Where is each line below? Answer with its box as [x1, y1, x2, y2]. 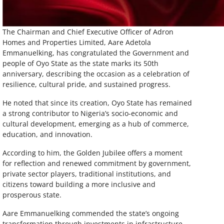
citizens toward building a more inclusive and [2, 179, 155, 189]
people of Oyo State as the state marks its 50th [2, 58, 158, 68]
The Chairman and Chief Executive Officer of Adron [2, 27, 173, 36]
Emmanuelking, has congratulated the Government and [2, 48, 189, 57]
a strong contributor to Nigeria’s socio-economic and [2, 108, 178, 118]
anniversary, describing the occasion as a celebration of [2, 69, 189, 78]
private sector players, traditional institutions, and [2, 169, 171, 178]
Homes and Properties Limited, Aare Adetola [2, 37, 151, 47]
